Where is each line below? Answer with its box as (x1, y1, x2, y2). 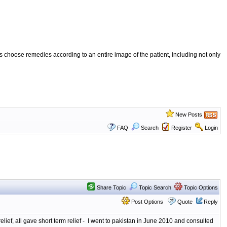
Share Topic (95, 184, 126, 191)
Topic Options (182, 184, 218, 191)
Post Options (129, 199, 163, 205)
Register (171, 125, 192, 131)
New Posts (175, 111, 202, 118)
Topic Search (137, 184, 171, 191)
